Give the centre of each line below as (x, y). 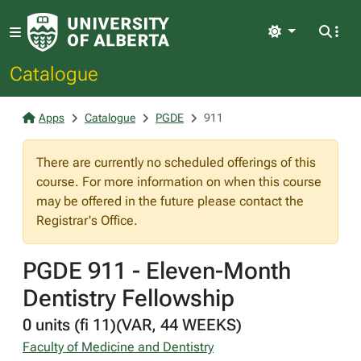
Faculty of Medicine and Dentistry (118, 347)
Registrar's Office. (87, 220)
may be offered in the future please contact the (170, 201)
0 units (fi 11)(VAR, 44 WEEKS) (132, 325)
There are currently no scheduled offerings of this (176, 162)
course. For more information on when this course (179, 182)
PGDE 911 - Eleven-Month (157, 271)
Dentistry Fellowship (129, 298)
